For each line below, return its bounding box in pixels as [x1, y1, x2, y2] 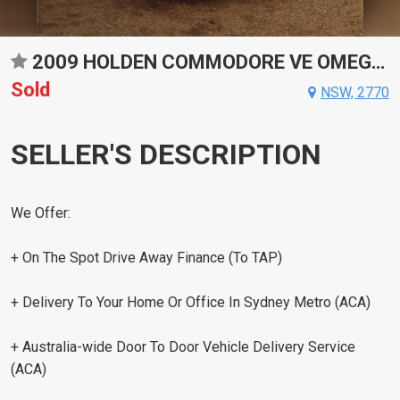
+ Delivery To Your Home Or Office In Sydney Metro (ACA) [11, 293, 371, 311]
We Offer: [11, 204, 71, 221]
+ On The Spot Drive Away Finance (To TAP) [11, 248, 282, 266]
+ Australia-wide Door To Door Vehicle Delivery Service [11, 337, 355, 355]
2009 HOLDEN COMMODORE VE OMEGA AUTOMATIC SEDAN [371, 51, 385, 73]
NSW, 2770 [321, 84, 389, 101]
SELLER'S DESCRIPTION [11, 137, 321, 171]
